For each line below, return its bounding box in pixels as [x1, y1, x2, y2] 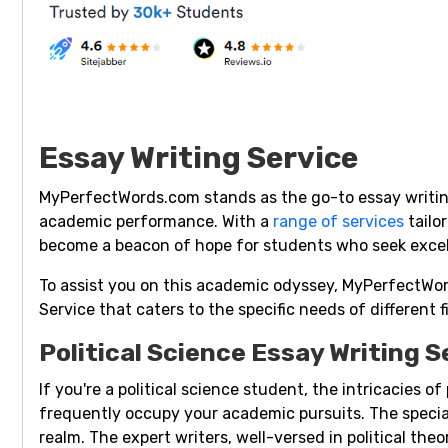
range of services [273, 212, 404, 232]
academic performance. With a [39, 212, 273, 232]
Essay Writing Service [39, 140, 358, 177]
